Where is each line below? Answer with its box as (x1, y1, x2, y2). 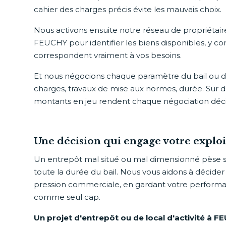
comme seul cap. (34, 192, 101, 202)
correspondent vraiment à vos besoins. (34, 50, 182, 60)
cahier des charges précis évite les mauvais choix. (34, 5, 222, 14)
